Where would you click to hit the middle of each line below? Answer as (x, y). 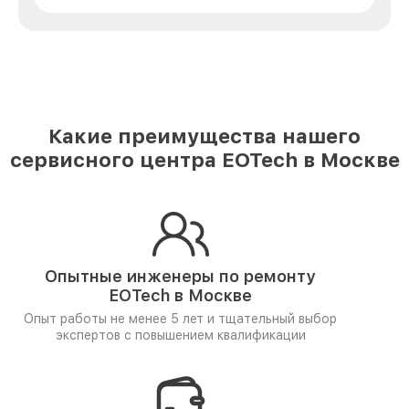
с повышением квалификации (215, 335)
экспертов (89, 335)
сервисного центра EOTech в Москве (204, 160)
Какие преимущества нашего (204, 136)
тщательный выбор (278, 319)
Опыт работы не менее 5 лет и (121, 319)
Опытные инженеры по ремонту (180, 276)
